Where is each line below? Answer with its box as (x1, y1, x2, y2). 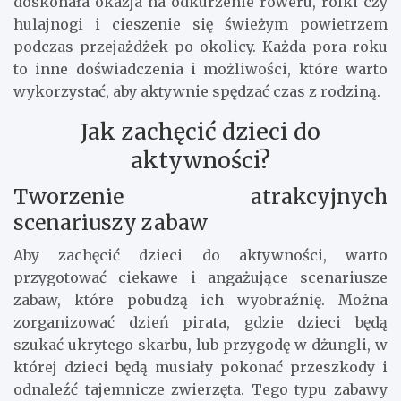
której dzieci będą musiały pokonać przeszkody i (13, 358, 388, 377)
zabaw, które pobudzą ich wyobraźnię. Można (13, 291, 388, 310)
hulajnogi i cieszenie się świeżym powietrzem (13, 15, 388, 34)
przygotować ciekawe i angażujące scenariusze (13, 269, 388, 287)
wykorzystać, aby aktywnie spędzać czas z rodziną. (13, 82, 380, 101)
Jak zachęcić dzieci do (81, 117, 320, 147)
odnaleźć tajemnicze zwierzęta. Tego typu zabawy (13, 380, 388, 399)
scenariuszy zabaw (13, 209, 208, 236)
